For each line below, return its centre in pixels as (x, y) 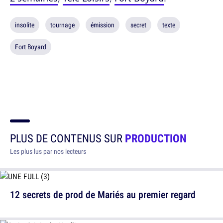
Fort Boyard (31, 47)
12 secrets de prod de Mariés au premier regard (103, 194)
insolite (25, 25)
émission (103, 25)
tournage (62, 25)
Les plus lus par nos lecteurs (48, 151)
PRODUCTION (156, 138)
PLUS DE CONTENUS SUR (67, 138)
